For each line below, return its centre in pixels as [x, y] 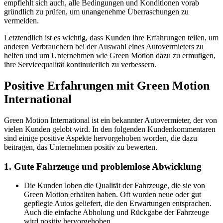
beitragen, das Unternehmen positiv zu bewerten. [81, 147]
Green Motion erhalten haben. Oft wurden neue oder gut [112, 195]
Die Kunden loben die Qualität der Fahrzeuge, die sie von [114, 186]
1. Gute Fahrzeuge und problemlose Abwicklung [103, 166]
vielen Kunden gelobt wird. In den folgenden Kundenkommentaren [110, 129]
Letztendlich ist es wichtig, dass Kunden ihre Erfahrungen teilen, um [111, 38]
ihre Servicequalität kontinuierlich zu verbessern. [80, 65]
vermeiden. [21, 21]
